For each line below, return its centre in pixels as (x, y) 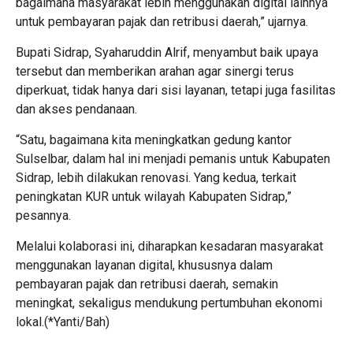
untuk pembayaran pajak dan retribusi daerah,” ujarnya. (162, 21)
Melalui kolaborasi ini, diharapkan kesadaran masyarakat (169, 246)
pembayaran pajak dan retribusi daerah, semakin (147, 284)
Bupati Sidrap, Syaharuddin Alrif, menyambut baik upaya (167, 52)
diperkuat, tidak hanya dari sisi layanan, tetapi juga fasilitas (176, 90)
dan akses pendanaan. (76, 109)
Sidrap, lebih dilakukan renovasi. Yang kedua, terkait (156, 177)
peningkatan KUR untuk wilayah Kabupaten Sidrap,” (154, 196)
